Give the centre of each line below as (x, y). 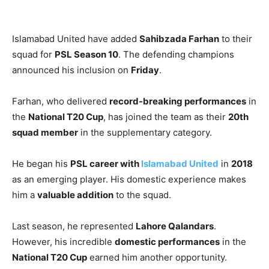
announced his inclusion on (71, 70)
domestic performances (167, 242)
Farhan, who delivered (61, 101)
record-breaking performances (178, 101)
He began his (41, 164)
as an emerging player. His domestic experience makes (129, 180)
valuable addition (75, 195)
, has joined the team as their (166, 117)
